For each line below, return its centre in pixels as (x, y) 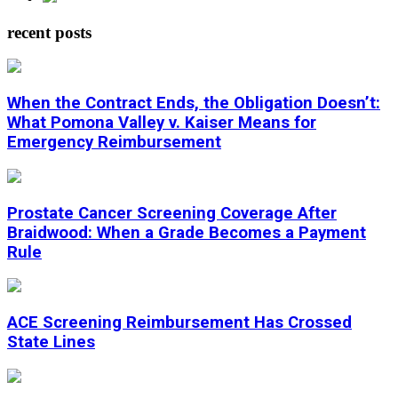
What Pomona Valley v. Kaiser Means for (162, 123)
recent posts (49, 32)
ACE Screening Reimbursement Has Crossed (179, 322)
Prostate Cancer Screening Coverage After (172, 213)
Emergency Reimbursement (114, 143)
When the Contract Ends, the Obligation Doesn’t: (194, 103)
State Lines (51, 342)
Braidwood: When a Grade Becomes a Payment (187, 232)
